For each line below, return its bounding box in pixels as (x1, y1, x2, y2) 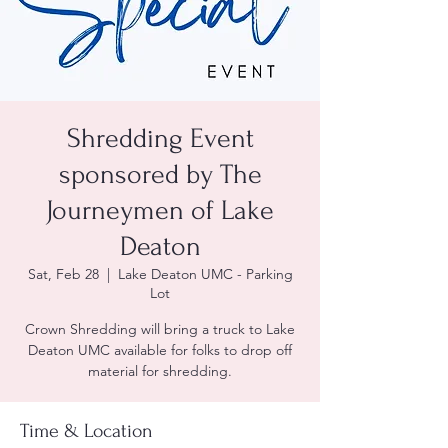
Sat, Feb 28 (27, 265, 99, 283)
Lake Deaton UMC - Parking (117, 265, 293, 283)
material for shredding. (88, 362, 232, 380)
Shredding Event (66, 123, 254, 154)
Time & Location (20, 420, 153, 442)
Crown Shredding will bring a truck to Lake (25, 320, 295, 338)
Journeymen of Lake (46, 195, 274, 226)
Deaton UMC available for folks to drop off (28, 341, 292, 359)
